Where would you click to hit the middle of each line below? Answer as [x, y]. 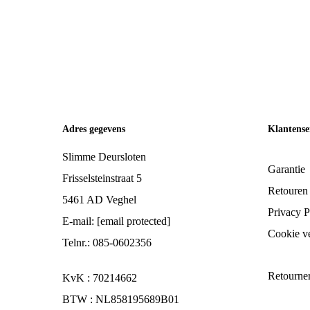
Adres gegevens [94, 129]
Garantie [286, 169]
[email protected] [134, 221]
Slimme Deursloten [104, 157]
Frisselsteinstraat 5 [102, 178]
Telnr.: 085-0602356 [107, 243]
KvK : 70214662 [100, 278]
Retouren [288, 191]
